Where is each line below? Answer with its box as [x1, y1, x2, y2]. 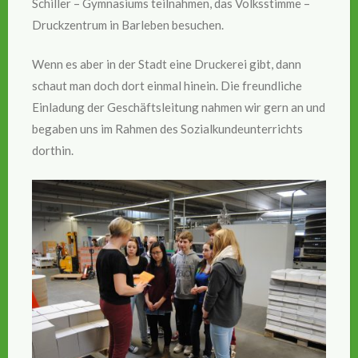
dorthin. [32, 143, 74, 158]
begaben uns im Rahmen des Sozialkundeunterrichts [32, 121, 303, 137]
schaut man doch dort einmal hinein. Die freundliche [32, 78, 302, 93]
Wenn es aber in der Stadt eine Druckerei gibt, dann [32, 57, 301, 72]
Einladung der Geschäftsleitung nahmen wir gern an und [32, 100, 325, 115]
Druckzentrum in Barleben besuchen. [32, 17, 224, 32]
